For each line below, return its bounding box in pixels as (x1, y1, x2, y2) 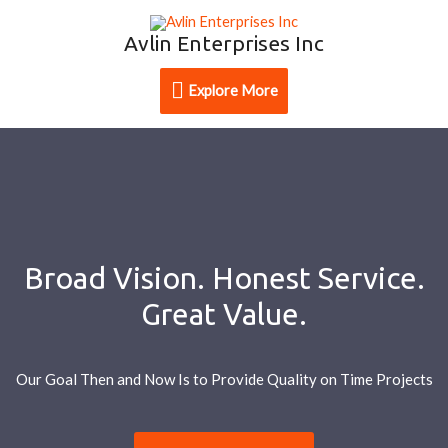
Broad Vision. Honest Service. (23, 261, 425, 296)
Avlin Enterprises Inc (124, 30, 324, 55)
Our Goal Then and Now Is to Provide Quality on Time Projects (15, 370, 433, 389)
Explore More (187, 82, 278, 100)
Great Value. (141, 297, 307, 332)
